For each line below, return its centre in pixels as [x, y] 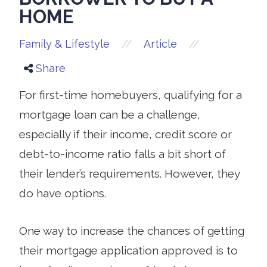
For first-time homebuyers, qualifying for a [131, 94]
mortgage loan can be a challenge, [110, 114]
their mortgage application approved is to [128, 250]
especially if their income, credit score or [125, 134]
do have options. [63, 193]
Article [160, 44]
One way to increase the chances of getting [132, 230]
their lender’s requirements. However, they [129, 173]
